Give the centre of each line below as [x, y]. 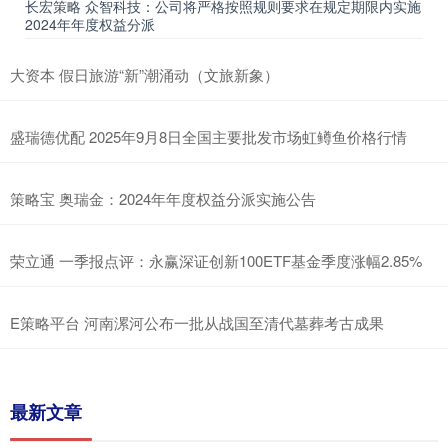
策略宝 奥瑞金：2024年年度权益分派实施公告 [163, 198]
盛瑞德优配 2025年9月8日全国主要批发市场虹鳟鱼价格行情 [208, 136]
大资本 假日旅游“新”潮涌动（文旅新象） [144, 74]
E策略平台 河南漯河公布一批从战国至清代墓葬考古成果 [197, 322]
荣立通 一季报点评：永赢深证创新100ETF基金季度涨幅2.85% [216, 260]
